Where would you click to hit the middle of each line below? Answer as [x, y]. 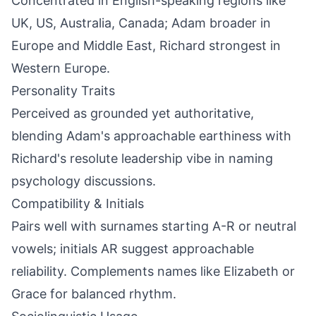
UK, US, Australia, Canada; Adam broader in [141, 23]
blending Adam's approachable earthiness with [151, 136]
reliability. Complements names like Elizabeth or [153, 271]
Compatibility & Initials [78, 203]
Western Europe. [61, 68]
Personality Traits [63, 91]
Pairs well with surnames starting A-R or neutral [154, 226]
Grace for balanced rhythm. [94, 294]
